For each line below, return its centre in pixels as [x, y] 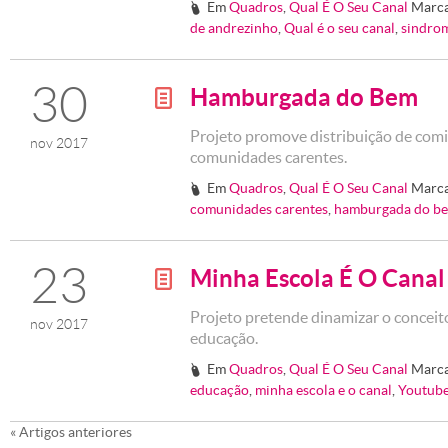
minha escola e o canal [323, 390]
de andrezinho [234, 28]
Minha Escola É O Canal [317, 279]
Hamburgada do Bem [304, 98]
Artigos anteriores [74, 432]
